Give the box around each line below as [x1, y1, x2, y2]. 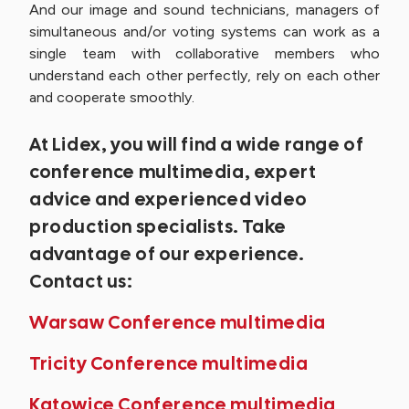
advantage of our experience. [29, 242, 305, 266]
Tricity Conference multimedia [29, 351, 309, 375]
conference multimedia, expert [29, 160, 317, 184]
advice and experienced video [29, 187, 308, 211]
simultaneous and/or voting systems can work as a [29, 23, 380, 40]
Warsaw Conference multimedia [29, 310, 326, 334]
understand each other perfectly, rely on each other [29, 67, 380, 84]
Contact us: [29, 269, 133, 293]
